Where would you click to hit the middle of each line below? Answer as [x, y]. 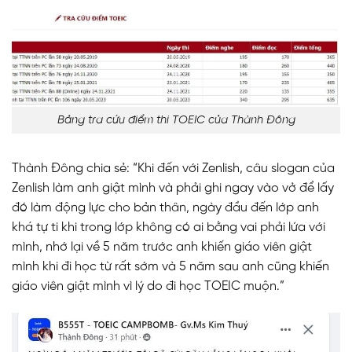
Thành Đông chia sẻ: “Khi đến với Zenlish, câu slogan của [173, 169]
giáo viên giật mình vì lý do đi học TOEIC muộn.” [148, 287]
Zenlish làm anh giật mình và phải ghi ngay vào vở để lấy [173, 189]
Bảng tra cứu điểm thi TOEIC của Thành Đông [176, 120]
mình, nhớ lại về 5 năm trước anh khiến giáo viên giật [162, 247]
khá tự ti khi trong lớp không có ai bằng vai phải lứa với [169, 228]
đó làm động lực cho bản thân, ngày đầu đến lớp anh [165, 208]
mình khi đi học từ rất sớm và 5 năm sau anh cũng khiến [170, 267]
